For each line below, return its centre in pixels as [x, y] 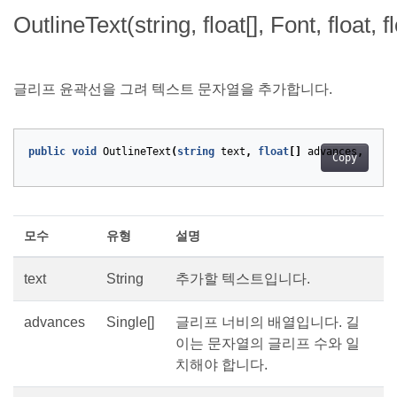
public [47, 152]
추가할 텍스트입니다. [243, 279]
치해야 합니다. [222, 365]
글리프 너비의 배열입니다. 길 [268, 323]
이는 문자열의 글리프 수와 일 [268, 344]
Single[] [130, 323]
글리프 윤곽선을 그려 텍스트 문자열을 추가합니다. [173, 90]
